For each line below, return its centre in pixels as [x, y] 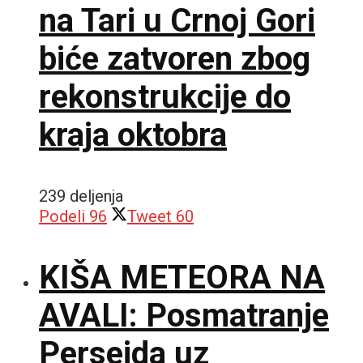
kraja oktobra [133, 135]
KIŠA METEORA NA [182, 277]
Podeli [62, 216]
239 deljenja [81, 196]
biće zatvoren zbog [175, 58]
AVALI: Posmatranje [184, 315]
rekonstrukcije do [165, 96]
